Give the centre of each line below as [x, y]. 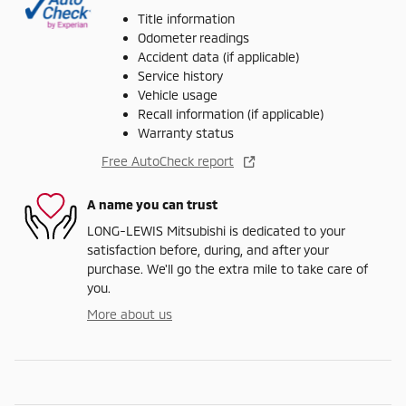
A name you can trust [152, 204]
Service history [180, 76]
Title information [186, 19]
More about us [130, 314]
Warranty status [186, 133]
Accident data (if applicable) [218, 57]
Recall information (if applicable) [231, 114]
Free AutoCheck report [168, 161]
